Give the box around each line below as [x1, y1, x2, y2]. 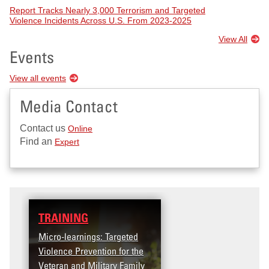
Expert [55, 137, 79, 147]
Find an [20, 136, 55, 147]
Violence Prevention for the [38, 245, 144, 258]
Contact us [20, 123, 68, 134]
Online [68, 124, 92, 134]
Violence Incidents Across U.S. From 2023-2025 [10, 15, 192, 25]
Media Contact [20, 95, 118, 116]
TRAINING [38, 211, 88, 226]
